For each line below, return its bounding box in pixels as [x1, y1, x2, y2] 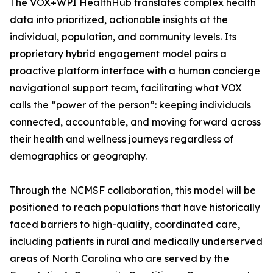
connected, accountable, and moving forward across [10, 116, 261, 129]
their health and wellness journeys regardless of [10, 133, 233, 146]
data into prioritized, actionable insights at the [10, 13, 228, 26]
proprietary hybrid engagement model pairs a [10, 48, 227, 60]
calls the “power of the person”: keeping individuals [10, 99, 251, 112]
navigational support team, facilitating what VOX [10, 82, 242, 94]
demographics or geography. [10, 150, 147, 163]
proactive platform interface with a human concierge [10, 65, 260, 77]
